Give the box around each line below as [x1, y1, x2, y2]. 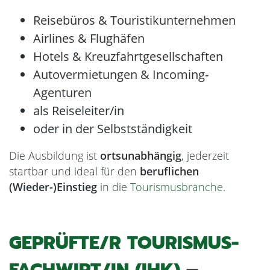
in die [97, 180, 130, 194]
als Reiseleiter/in [33, 102, 124, 119]
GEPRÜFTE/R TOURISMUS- [9, 229, 239, 257]
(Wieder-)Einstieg [9, 180, 97, 194]
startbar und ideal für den [9, 164, 140, 178]
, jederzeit [181, 148, 229, 163]
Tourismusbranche [130, 180, 223, 194]
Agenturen [33, 84, 92, 101]
